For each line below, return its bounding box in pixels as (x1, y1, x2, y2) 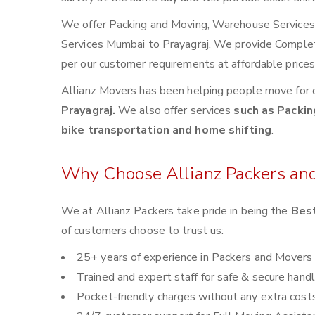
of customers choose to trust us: (61, 223, 224, 238)
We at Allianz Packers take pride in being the (61, 203, 291, 219)
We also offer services (118, 103, 234, 118)
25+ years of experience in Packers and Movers (77, 250, 313, 265)
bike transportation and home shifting (61, 122, 271, 138)
